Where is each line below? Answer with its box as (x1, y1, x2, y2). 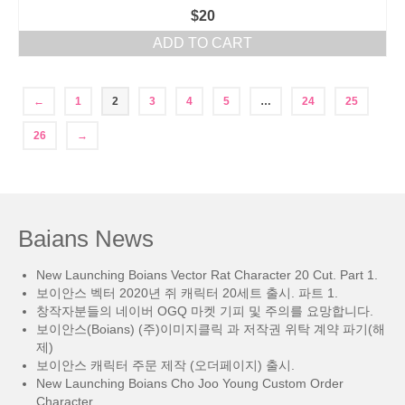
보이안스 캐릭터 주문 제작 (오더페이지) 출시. (36, 358, 295, 372)
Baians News (18, 225, 154, 252)
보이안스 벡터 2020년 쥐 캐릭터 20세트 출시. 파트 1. (36, 286, 338, 300)
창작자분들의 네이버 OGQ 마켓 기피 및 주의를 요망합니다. (36, 304, 373, 318)
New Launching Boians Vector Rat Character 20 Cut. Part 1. (36, 268, 378, 282)
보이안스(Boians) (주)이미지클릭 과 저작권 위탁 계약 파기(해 (36, 322, 385, 336)
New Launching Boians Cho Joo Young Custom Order (36, 376, 344, 391)
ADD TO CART (153, 35, 252, 51)
